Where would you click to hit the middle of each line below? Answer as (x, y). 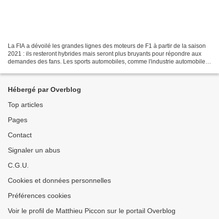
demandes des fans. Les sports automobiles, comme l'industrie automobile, (107, 61)
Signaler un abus (34, 150)
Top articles (25, 105)
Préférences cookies (39, 196)
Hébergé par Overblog (44, 89)
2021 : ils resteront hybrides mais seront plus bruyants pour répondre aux (105, 54)
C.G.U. (18, 165)
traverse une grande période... (48, 69)
